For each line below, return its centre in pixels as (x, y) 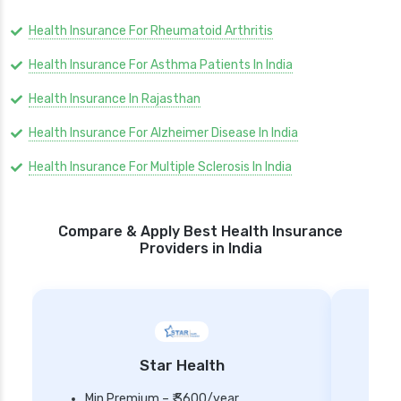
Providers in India (200, 249)
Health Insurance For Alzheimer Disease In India (163, 133)
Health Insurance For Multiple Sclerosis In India (160, 167)
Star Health (182, 366)
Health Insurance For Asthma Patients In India (161, 65)
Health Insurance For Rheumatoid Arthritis (151, 31)
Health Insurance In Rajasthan (115, 99)
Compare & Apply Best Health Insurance (200, 232)
